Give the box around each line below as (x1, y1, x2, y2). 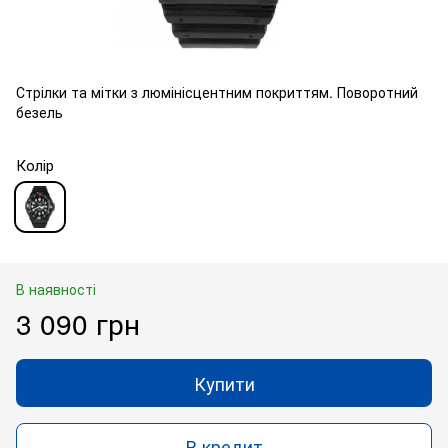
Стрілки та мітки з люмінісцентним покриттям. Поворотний (16, 81, 418, 102)
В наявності (16, 278, 96, 299)
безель (16, 101, 63, 122)
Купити (193, 369, 255, 396)
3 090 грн (16, 302, 140, 343)
